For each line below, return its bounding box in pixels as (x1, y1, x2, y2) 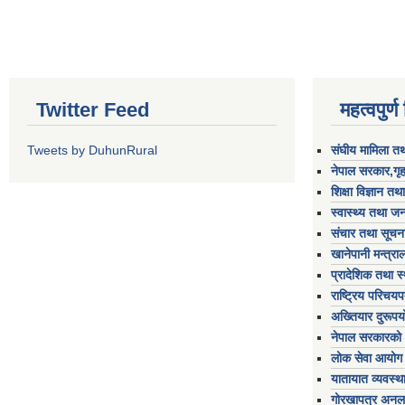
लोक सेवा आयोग (331, 351, 402, 365)
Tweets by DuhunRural (27, 143, 157, 157)
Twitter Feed (36, 99, 149, 121)
